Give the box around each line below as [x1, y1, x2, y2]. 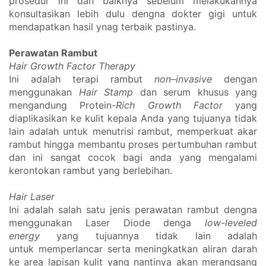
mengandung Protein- [9, 99, 116, 112]
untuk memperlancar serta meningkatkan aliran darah [9, 243, 257, 255]
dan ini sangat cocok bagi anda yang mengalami [9, 151, 257, 164]
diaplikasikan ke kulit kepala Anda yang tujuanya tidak [9, 112, 257, 125]
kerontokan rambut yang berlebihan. [9, 164, 175, 177]
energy [9, 230, 40, 242]
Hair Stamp [78, 86, 133, 99]
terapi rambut [61, 73, 154, 85]
